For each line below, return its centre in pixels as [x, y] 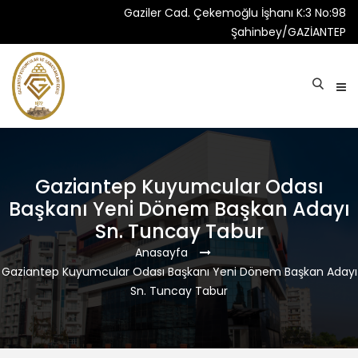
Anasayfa [161, 253]
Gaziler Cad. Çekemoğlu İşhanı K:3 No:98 [235, 13]
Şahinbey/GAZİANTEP [288, 32]
